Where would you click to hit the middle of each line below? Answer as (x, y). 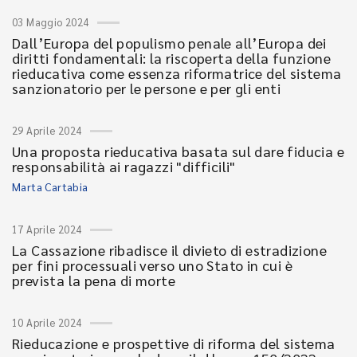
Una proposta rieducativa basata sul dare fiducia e (178, 151)
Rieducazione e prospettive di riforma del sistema (174, 343)
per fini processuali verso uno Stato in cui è (152, 265)
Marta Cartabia (50, 186)
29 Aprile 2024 (47, 130)
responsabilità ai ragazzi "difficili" (124, 166)
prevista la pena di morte (94, 280)
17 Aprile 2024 (47, 229)
